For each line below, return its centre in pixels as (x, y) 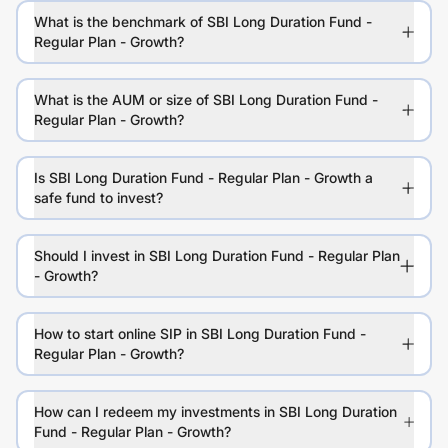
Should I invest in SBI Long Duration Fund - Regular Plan (217, 256)
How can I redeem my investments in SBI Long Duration (215, 412)
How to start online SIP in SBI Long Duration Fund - (200, 334)
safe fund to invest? (98, 198)
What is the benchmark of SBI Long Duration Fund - (203, 22)
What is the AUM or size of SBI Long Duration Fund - (206, 100)
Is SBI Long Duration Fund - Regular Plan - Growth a (203, 178)
